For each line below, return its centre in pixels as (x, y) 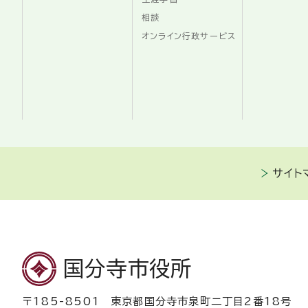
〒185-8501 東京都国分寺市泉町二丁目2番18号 (157, 301)
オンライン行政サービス (189, 36)
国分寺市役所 (128, 268)
